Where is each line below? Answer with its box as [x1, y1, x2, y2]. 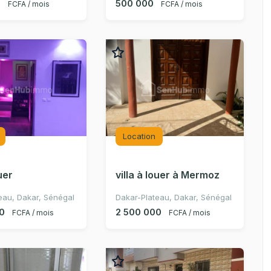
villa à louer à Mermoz [115, 169, 220, 181]
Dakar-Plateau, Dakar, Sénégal [115, 192, 232, 202]
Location [122, 131, 155, 141]
